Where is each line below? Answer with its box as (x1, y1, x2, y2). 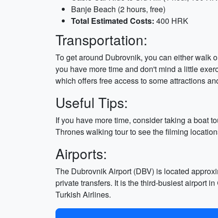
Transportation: (55, 30, 147, 49)
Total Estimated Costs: (71, 15, 154, 26)
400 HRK (154, 15, 188, 26)
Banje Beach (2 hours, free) (71, 3, 165, 15)
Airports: (55, 144, 107, 163)
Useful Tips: (55, 92, 128, 112)
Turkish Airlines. (55, 189, 111, 200)
